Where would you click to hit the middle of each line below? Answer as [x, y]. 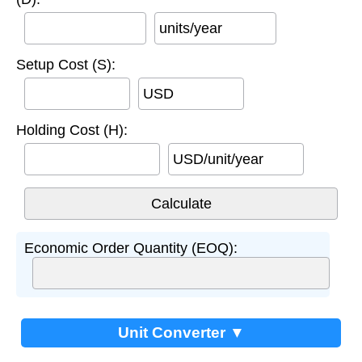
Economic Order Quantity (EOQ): [131, 248]
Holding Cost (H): [72, 130]
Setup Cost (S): [66, 64]
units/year [191, 28]
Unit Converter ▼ [181, 332]
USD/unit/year [218, 159]
